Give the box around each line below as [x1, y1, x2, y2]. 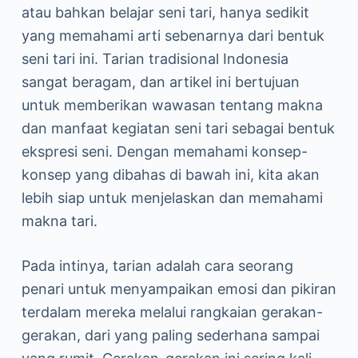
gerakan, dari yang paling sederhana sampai [21, 327, 320, 344]
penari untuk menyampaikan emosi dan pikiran [21, 280, 336, 297]
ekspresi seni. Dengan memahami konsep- [21, 143, 308, 160]
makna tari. [21, 213, 97, 229]
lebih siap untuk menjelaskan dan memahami [21, 189, 323, 206]
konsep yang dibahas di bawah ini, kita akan [21, 166, 320, 183]
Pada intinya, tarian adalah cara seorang [21, 257, 293, 274]
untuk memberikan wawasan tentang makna [21, 97, 323, 113]
